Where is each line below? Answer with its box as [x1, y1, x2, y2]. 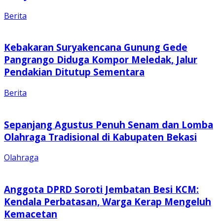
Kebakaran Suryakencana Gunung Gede [4, 41, 187, 54]
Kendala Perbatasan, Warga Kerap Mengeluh [4, 195, 211, 208]
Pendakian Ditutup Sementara [4, 66, 145, 78]
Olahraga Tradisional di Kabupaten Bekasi [4, 130, 197, 143]
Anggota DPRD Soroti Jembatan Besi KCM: [4, 183, 199, 196]
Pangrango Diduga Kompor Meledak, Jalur [4, 53, 197, 66]
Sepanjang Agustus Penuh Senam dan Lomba [4, 118, 213, 131]
